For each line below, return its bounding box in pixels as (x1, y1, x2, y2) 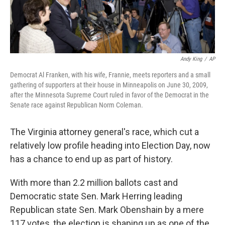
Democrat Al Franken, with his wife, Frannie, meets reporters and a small (10, 71, 210, 79)
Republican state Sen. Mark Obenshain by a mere (10, 204, 204, 215)
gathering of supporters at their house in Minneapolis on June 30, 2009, (10, 81, 208, 89)
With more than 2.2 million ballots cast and (10, 177, 178, 188)
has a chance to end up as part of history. (10, 154, 173, 165)
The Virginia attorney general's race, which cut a (10, 127, 199, 138)
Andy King (180, 56, 202, 63)
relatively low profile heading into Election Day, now (10, 140, 210, 151)
